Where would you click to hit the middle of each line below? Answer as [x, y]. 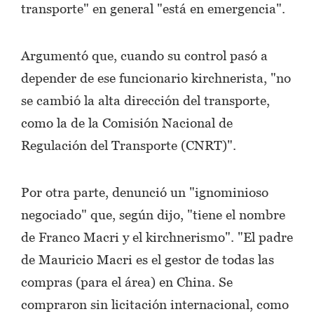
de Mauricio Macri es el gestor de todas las [148, 259]
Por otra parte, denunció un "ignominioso [145, 192]
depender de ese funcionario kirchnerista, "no [156, 77]
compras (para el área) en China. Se [127, 281]
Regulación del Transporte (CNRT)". [129, 145]
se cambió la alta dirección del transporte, [145, 100]
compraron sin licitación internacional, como [155, 304]
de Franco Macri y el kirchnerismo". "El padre [157, 237]
